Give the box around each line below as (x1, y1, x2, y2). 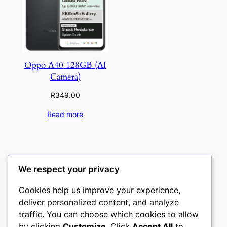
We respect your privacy (18, 164, 120, 174)
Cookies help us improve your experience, (19, 184, 180, 195)
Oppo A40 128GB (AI (24, 59, 106, 71)
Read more (47, 110, 84, 119)
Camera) (50, 71, 81, 83)
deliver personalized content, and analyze (19, 197, 179, 207)
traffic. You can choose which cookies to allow (19, 209, 199, 219)
